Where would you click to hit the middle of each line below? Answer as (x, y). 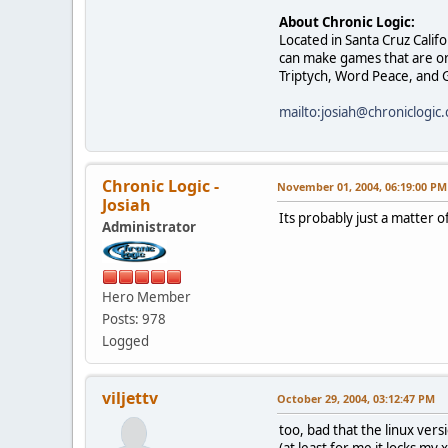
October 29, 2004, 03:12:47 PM (356, 399)
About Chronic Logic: (347, 21)
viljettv (130, 398)
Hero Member (146, 297)
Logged (125, 341)
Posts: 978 (134, 319)
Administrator (149, 226)
